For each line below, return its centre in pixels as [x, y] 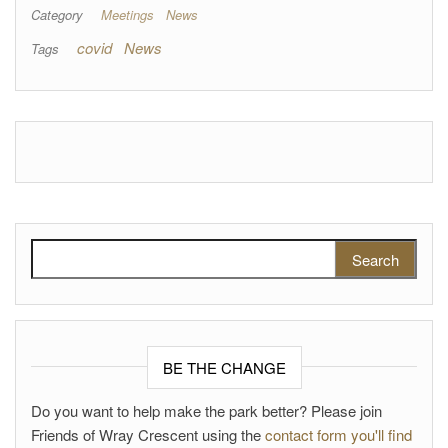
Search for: [69, 249]
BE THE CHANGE [224, 367]
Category [57, 14]
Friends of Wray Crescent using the [148, 434]
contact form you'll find [338, 434]
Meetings [127, 14]
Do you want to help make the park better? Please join [206, 410]
